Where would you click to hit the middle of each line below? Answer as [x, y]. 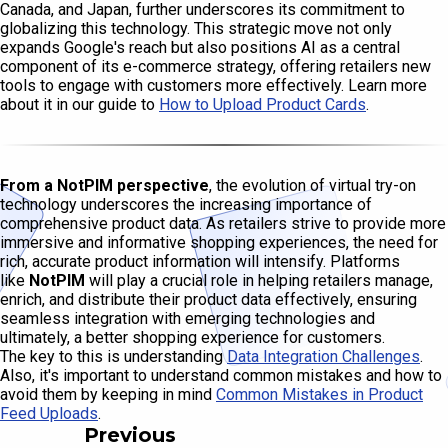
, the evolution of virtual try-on [312, 186]
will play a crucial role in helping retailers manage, [259, 281]
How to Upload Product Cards [262, 105]
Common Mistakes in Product [319, 395]
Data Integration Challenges [323, 357]
